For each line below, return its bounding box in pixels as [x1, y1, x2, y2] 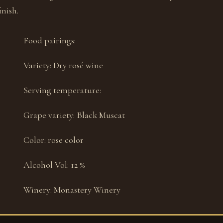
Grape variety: [23, 110, 77, 120]
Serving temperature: [23, 85, 102, 96]
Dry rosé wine [53, 60, 104, 71]
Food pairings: [23, 35, 76, 46]
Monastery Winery [54, 184, 121, 195]
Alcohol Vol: [23, 159, 71, 170]
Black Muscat [77, 110, 125, 120]
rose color [48, 134, 84, 145]
